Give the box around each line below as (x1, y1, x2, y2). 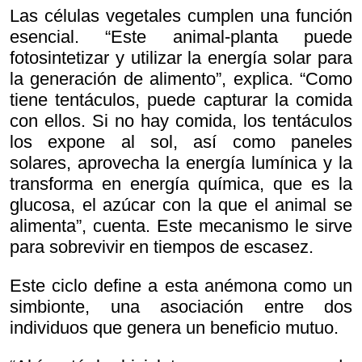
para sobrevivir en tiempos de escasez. (10, 237, 314, 258)
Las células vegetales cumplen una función (10, 6, 352, 27)
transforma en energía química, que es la (10, 174, 352, 195)
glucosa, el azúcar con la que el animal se (10, 195, 352, 216)
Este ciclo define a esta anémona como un (10, 276, 352, 297)
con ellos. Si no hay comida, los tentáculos (10, 111, 352, 132)
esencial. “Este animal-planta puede (10, 27, 352, 48)
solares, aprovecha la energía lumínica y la (10, 153, 352, 174)
